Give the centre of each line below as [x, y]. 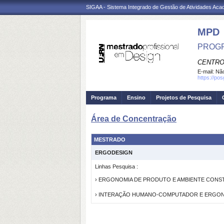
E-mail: [206, 71]
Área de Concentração [134, 119]
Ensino [136, 97]
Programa [104, 97]
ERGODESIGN [114, 152]
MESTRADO [110, 139]
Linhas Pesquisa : [116, 166]
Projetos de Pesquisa [184, 97]
